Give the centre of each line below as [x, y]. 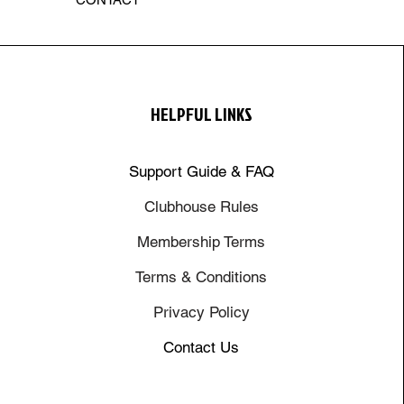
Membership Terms [202, 241]
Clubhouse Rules [201, 206]
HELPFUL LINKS [201, 113]
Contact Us [202, 347]
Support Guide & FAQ [201, 171]
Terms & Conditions [202, 276]
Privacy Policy [201, 312]
